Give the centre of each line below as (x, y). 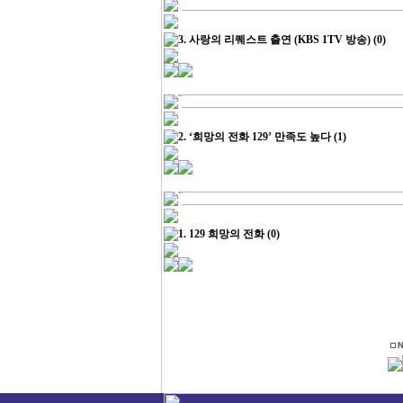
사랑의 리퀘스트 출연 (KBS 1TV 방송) (279, 40)
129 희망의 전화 (226, 234)
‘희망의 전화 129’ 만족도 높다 (260, 137)
